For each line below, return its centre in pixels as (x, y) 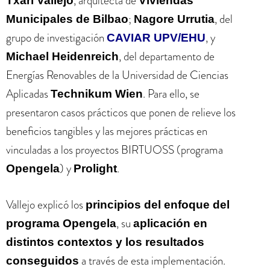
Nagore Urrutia (174, 19)
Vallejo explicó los (46, 204)
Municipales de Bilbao (67, 19)
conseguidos (42, 260)
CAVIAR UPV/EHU (156, 38)
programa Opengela (61, 223)
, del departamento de (167, 56)
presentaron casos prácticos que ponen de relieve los (121, 112)
